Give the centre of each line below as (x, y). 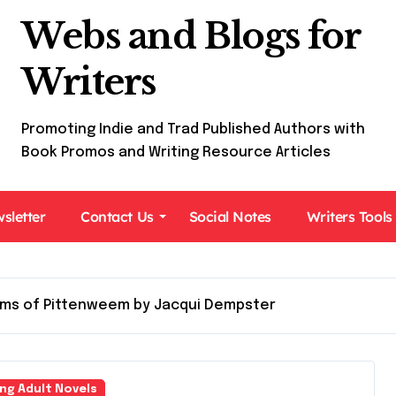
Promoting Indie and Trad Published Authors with (193, 129)
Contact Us (117, 217)
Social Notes (230, 217)
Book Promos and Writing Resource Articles (176, 152)
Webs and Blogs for (191, 36)
